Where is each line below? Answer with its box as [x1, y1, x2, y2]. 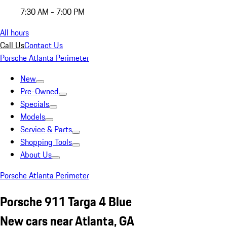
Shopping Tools [20, 136, 72, 148]
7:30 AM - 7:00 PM [20, 6, 85, 18]
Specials [20, 98, 49, 110]
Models [20, 110, 45, 123]
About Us [20, 148, 52, 161]
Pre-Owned [20, 85, 59, 97]
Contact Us [24, 39, 63, 51]
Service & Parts [20, 123, 72, 135]
